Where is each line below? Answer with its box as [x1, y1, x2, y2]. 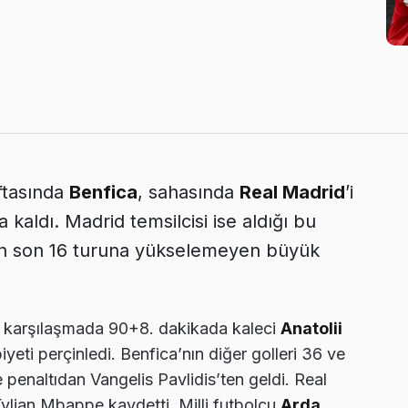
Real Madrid [240, 180, 345, 203]
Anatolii [280, 318, 342, 338]
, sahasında [138, 180, 240, 203]
